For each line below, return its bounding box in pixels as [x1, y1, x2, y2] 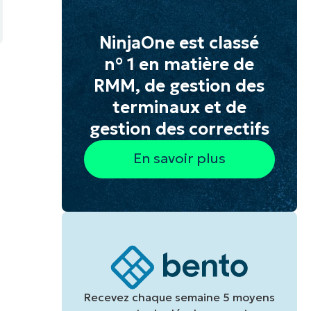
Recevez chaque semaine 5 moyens [83, 289, 275, 304]
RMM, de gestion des [94, 76, 265, 97]
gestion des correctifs [89, 119, 269, 140]
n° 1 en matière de [104, 54, 255, 76]
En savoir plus [133, 150, 226, 167]
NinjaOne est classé [99, 33, 260, 54]
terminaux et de [112, 97, 246, 119]
